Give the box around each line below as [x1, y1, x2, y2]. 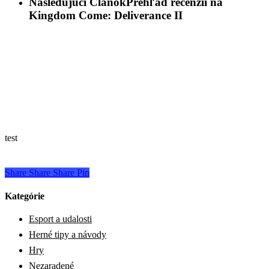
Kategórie [5, 191, 44, 202]
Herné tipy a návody [29, 229, 106, 240]
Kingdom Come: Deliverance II [29, 8, 183, 22]
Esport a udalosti [29, 214, 92, 225]
